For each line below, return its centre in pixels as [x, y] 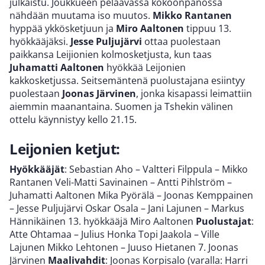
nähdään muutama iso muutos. [81, 16]
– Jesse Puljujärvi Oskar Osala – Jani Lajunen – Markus [127, 209]
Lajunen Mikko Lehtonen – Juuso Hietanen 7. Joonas [124, 248]
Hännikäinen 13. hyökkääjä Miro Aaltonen [103, 222]
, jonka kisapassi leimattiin [194, 94]
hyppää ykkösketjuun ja [63, 29]
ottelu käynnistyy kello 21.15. [73, 120]
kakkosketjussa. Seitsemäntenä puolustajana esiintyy [127, 81]
